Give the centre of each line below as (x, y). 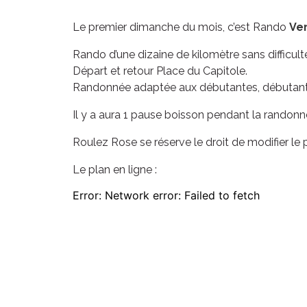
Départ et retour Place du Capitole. (160, 71)
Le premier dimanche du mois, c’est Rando (181, 27)
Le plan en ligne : (115, 169)
